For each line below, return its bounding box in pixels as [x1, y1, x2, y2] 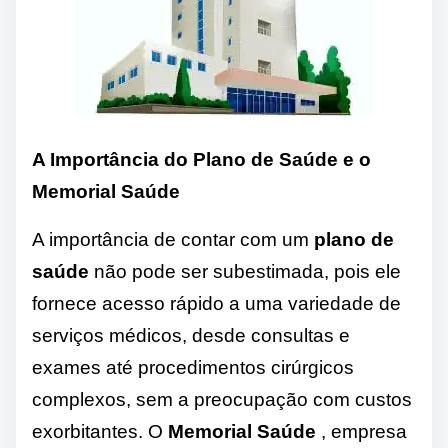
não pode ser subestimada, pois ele [89, 261, 401, 283]
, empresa [316, 421, 407, 443]
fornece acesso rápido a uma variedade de [32, 293, 401, 315]
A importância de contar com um [32, 229, 314, 251]
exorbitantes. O [32, 421, 168, 443]
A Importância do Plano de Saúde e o [32, 149, 371, 171]
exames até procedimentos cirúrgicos [32, 357, 354, 379]
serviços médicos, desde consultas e [32, 325, 350, 347]
